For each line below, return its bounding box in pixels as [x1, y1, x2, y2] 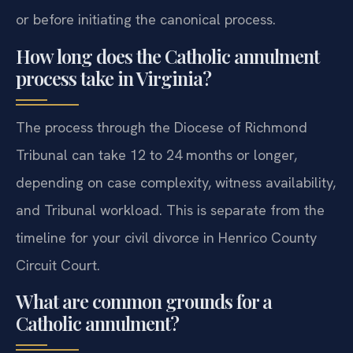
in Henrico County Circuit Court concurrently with [16, 12, 328, 31]
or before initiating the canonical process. [16, 39, 276, 58]
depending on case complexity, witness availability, [16, 203, 336, 221]
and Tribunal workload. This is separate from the [16, 230, 325, 249]
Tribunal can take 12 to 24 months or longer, [16, 175, 297, 194]
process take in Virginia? [16, 95, 211, 121]
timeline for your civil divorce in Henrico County [16, 258, 317, 277]
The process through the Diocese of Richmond [16, 147, 307, 166]
